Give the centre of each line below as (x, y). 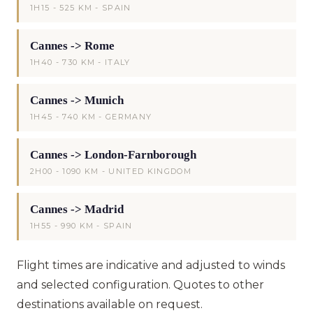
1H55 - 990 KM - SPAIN (81, 225)
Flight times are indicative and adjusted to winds (151, 265)
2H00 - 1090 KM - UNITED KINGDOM (111, 171)
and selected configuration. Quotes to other (140, 284)
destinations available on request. (110, 304)
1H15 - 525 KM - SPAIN (81, 7)
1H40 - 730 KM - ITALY (80, 62)
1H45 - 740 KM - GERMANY (91, 116)
